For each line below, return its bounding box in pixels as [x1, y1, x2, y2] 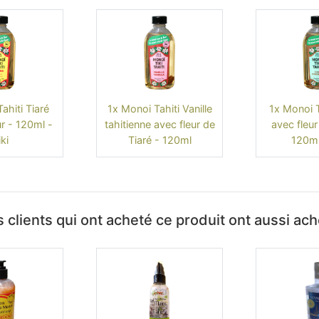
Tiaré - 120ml [127, 133, 192, 146]
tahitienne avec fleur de [104, 117, 215, 130]
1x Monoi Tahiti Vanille [107, 102, 212, 115]
